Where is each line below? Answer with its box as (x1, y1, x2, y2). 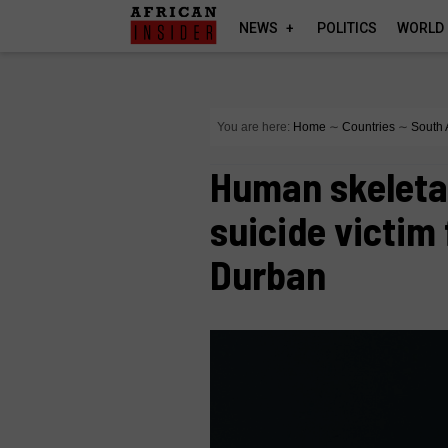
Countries (342, 120, 396, 134)
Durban (210, 250, 327, 298)
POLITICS (317, 20, 378, 36)
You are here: (217, 120, 291, 134)
